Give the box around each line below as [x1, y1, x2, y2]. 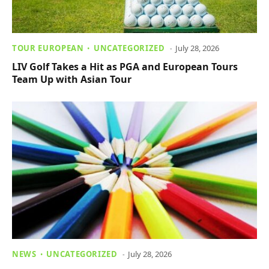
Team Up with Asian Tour [12, 72, 131, 86]
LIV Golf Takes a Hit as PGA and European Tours [12, 59, 238, 73]
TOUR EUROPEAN [12, 42, 84, 53]
